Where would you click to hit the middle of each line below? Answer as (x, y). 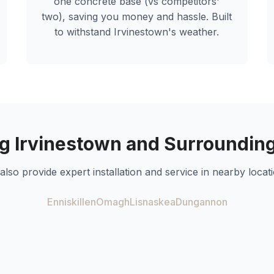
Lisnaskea (152, 202)
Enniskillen (71, 202)
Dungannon (201, 202)
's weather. (194, 32)
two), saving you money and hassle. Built (137, 17)
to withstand (84, 32)
